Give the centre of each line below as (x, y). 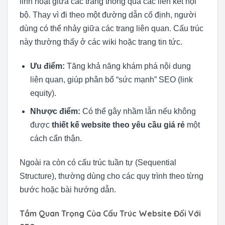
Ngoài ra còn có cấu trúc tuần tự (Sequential (98, 163)
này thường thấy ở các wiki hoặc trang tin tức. (101, 42)
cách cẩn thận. (56, 139)
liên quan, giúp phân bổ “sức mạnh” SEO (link (111, 79)
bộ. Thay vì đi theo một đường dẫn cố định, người (108, 15)
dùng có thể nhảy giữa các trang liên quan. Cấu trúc (111, 28)
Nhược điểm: (55, 111)
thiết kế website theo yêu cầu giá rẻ (118, 125)
